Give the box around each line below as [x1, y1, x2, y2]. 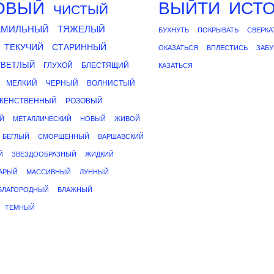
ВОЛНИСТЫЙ [87, 79, 135, 87]
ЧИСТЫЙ [53, 2, 108, 17]
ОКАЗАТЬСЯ [158, 44, 198, 51]
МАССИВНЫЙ [26, 168, 71, 176]
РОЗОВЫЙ [65, 97, 103, 105]
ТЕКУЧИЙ [4, 42, 43, 52]
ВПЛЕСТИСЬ [207, 44, 248, 51]
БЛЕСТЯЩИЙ [81, 61, 129, 70]
